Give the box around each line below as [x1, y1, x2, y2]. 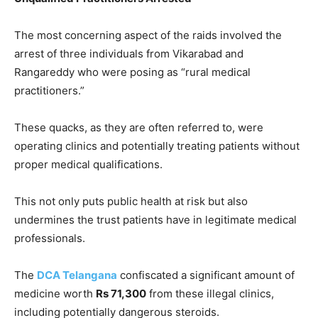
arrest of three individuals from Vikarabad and [14, 47, 243, 60]
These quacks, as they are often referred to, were [14, 121, 263, 134]
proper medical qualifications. [14, 158, 163, 171]
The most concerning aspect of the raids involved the [14, 28, 282, 42]
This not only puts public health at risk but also [14, 194, 248, 208]
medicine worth [14, 287, 96, 300]
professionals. [14, 231, 85, 245]
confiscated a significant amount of [117, 268, 295, 282]
